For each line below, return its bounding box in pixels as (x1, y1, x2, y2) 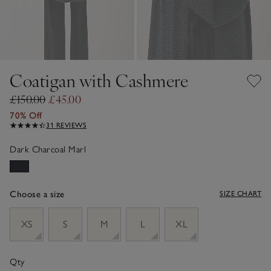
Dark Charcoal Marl (10, 143, 86, 155)
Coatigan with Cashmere (10, 68, 188, 92)
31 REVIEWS (46, 120, 87, 129)
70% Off (10, 109, 42, 121)
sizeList (9, 207, 39, 219)
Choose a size (10, 188, 65, 200)
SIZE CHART (220, 189, 261, 198)
